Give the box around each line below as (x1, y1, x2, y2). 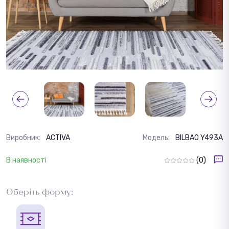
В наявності (6, 155, 47, 165)
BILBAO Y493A (175, 133, 223, 142)
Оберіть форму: (6, 186, 73, 196)
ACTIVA (46, 133, 70, 142)
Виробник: (6, 133, 42, 142)
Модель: (143, 133, 171, 142)
